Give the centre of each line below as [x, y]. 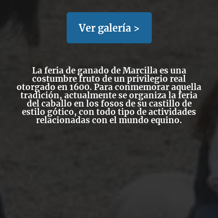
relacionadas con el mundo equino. [109, 120]
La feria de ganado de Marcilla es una [109, 71]
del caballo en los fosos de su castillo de [109, 104]
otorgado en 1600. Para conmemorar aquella [109, 87]
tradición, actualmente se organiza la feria [109, 95]
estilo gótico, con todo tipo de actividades [109, 112]
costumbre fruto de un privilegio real [109, 79]
